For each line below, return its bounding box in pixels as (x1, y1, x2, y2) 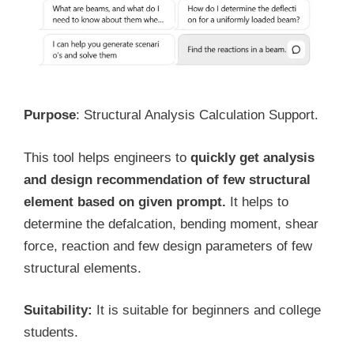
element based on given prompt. (24, 194, 230, 209)
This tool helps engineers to (24, 149, 190, 165)
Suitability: (24, 303, 92, 318)
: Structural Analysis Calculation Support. (76, 107, 318, 123)
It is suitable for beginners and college (92, 303, 321, 318)
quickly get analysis (190, 149, 314, 165)
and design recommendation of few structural (24, 171, 311, 187)
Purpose (24, 107, 76, 123)
